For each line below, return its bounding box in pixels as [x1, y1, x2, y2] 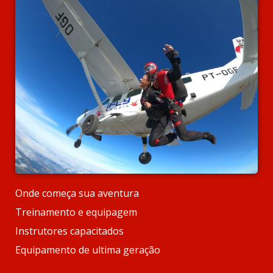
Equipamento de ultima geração [15, 243, 160, 257]
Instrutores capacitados [15, 224, 124, 238]
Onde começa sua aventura [15, 186, 139, 200]
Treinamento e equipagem [15, 205, 137, 219]
